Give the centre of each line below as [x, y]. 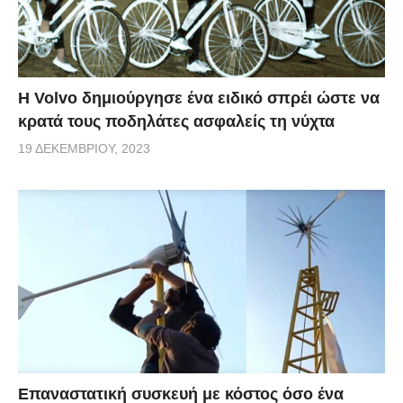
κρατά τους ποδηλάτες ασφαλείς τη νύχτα [176, 122]
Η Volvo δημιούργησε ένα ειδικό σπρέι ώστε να [199, 99]
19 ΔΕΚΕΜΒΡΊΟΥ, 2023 [84, 149]
